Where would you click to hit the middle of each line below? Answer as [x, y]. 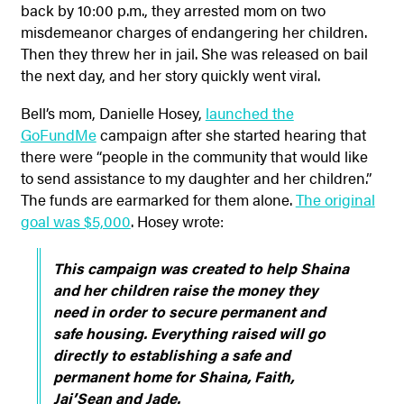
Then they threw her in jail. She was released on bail [194, 53]
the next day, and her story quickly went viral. [170, 74]
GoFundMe [58, 135]
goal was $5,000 [75, 221]
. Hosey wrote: [177, 221]
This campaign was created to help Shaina [201, 268]
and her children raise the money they [185, 290]
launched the [249, 113]
